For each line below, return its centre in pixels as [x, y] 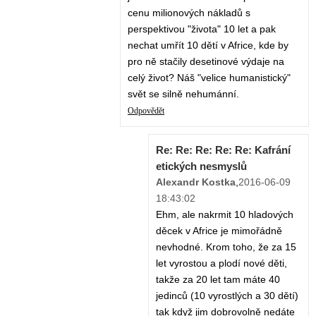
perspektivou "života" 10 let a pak [202, 29]
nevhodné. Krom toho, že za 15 [226, 247]
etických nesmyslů [201, 166]
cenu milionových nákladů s [189, 13]
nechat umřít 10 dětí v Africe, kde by [208, 45]
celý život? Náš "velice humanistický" [209, 78]
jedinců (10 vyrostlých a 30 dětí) [227, 296]
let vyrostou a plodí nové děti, [221, 263]
